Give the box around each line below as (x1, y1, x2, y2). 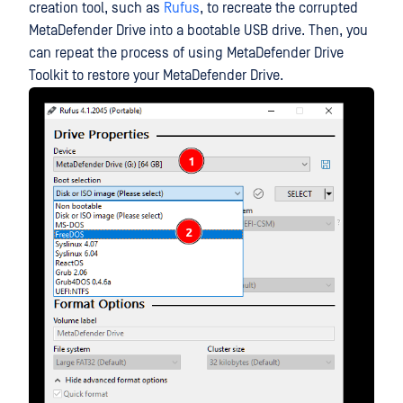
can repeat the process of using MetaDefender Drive (29, 45, 344, 61)
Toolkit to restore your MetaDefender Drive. (29, 67, 283, 84)
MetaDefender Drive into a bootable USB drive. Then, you (29, 22, 368, 39)
